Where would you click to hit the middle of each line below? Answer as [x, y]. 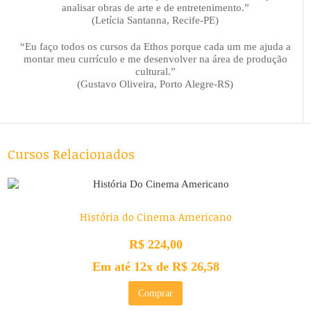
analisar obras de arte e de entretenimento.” [155, 7]
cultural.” [155, 71]
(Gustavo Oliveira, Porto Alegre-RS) [155, 84]
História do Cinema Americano [155, 217]
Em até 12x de [132, 266]
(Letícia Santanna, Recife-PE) [155, 20]
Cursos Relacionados [72, 154]
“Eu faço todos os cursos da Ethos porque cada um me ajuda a [155, 46]
